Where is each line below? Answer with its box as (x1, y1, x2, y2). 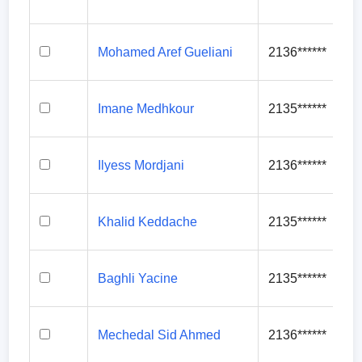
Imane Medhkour (98, 102, 195, 116)
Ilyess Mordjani (98, 158, 185, 172)
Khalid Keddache (98, 215, 198, 229)
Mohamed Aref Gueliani (98, 45, 234, 59)
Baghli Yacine (98, 271, 179, 285)
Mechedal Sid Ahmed (98, 328, 221, 342)
